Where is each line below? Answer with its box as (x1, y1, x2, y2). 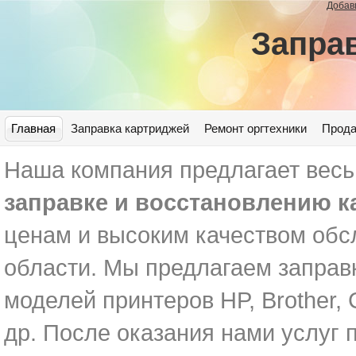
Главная (11, 122, 56, 135)
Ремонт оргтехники (204, 122, 307, 135)
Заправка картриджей (71, 122, 189, 135)
